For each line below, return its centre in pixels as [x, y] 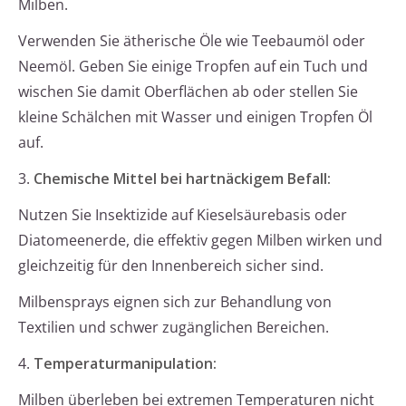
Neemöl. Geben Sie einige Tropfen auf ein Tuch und [193, 67]
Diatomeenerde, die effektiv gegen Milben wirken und [200, 241]
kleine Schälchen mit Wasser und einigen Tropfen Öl [195, 117]
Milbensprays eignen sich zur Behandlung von [175, 302]
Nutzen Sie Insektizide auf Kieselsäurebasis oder [183, 215]
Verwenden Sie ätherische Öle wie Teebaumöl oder [192, 41]
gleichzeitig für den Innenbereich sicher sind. [171, 266]
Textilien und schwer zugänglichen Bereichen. [174, 328]
